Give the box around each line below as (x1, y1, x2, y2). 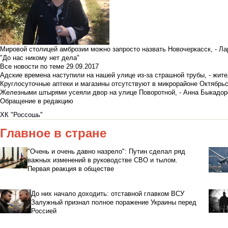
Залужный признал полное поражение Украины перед (31, 198, 196, 207)
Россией (31, 207, 56, 215)
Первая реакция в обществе (27, 165, 115, 173)
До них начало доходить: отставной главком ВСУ (31, 190, 184, 198)
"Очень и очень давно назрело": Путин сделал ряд (27, 148, 186, 156)
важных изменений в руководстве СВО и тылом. (27, 156, 178, 164)
